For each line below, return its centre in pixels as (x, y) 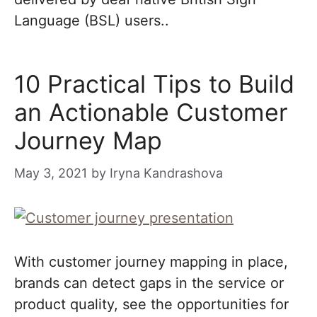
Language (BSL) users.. (92, 21)
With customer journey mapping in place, (151, 262)
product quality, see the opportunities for (151, 304)
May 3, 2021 (51, 173)
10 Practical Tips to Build (154, 84)
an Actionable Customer (151, 112)
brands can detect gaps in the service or (149, 283)
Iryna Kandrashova (166, 173)
